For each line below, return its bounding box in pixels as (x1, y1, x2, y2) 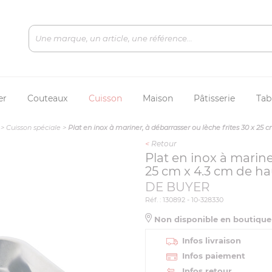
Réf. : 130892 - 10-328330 (145, 195, 223, 204)
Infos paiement (182, 251, 245, 260)
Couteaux (27, 93, 68, 104)
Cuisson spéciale (6, 123, 61, 132)
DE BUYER (145, 180, 209, 194)
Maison (142, 93, 173, 104)
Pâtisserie (194, 93, 236, 104)
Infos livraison (182, 236, 241, 245)
